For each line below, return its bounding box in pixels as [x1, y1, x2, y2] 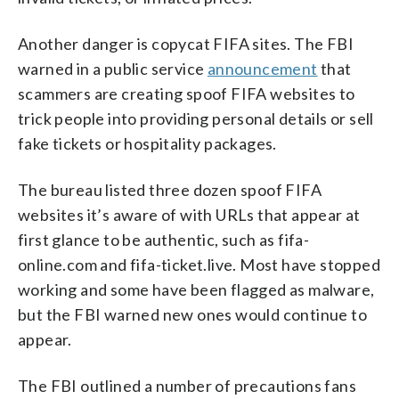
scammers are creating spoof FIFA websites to [18, 83, 355, 103]
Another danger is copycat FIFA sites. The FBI [18, 33, 354, 53]
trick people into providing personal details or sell [18, 108, 374, 128]
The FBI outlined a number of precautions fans [18, 375, 356, 395]
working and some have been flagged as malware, [18, 279, 375, 299]
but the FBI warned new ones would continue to [18, 304, 367, 324]
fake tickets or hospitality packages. [18, 133, 277, 153]
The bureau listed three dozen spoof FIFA [18, 179, 322, 199]
